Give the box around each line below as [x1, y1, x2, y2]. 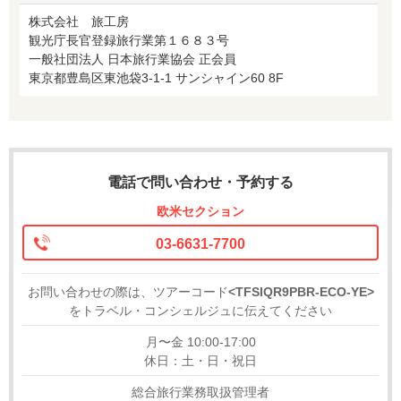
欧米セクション [157, 203, 244, 218]
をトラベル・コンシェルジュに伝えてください [69, 303, 332, 318]
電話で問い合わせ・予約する [107, 174, 294, 190]
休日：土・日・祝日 [144, 353, 257, 368]
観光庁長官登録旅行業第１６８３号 [29, 32, 229, 47]
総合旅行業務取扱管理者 [132, 384, 269, 399]
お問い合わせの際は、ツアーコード [27, 284, 228, 299]
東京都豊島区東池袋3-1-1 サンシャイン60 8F [29, 70, 284, 85]
